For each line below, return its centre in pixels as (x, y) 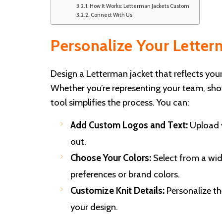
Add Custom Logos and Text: (129, 125)
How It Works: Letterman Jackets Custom (139, 6)
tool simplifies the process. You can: (120, 102)
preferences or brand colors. (125, 174)
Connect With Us (111, 15)
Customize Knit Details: (117, 190)
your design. (94, 207)
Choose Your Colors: (111, 158)
